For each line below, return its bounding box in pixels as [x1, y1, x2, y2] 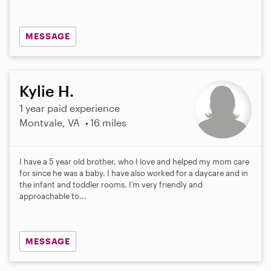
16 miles [90, 117, 126, 129]
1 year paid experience [19, 102, 120, 114]
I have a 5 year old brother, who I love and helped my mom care [19, 157, 249, 167]
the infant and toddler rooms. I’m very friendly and [19, 180, 203, 190]
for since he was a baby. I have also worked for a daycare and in [19, 168, 248, 178]
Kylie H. [19, 82, 74, 100]
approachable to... [19, 191, 87, 201]
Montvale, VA [19, 117, 80, 129]
